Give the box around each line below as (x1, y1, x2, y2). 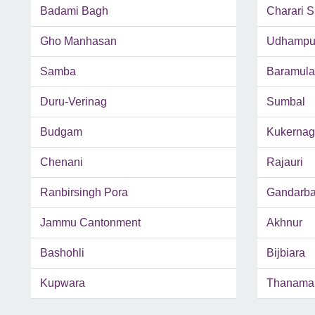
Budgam (40, 126, 82, 139)
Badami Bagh (40, 5, 108, 18)
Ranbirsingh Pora (40, 186, 128, 199)
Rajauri (266, 156, 303, 169)
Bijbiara (266, 247, 305, 259)
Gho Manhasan (40, 35, 117, 48)
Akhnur (266, 217, 302, 229)
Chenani (40, 156, 83, 169)
